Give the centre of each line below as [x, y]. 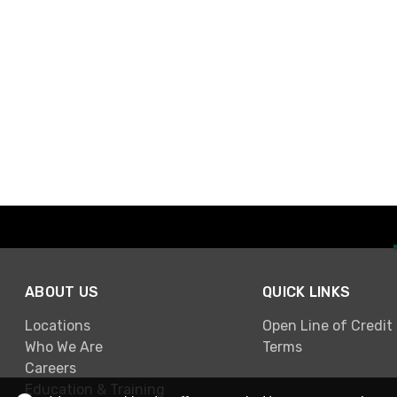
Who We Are [64, 347]
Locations [58, 326]
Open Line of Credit [327, 326]
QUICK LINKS [307, 292]
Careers [51, 369]
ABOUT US [62, 292]
